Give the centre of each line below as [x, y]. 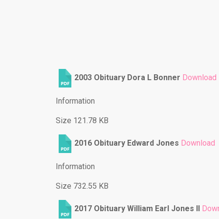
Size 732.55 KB [82, 186]
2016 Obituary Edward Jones [127, 143]
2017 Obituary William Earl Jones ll [137, 209]
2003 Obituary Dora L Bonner [127, 78]
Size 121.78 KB [82, 121]
